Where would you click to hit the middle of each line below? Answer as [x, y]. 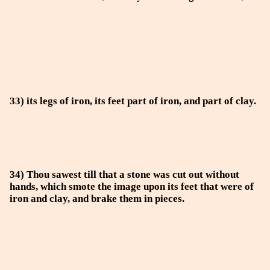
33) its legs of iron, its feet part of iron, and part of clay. [133, 101]
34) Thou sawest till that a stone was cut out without [124, 174]
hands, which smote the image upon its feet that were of [132, 187]
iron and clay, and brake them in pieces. [97, 199]
